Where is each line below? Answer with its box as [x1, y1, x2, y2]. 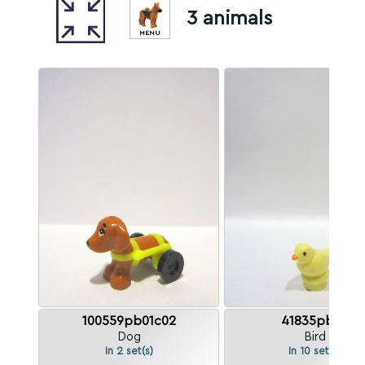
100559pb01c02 [81, 314, 176, 328]
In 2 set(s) [104, 345, 153, 356]
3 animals [187, 9, 272, 29]
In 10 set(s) [288, 345, 341, 356]
